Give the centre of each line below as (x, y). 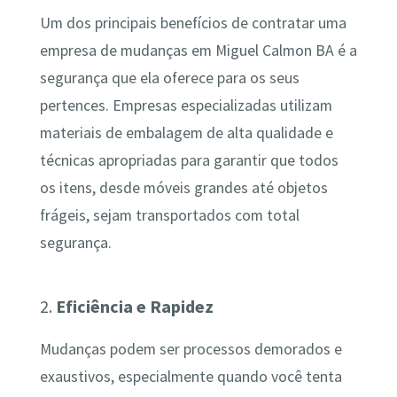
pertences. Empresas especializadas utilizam (186, 106)
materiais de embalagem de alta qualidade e (186, 133)
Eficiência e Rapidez (134, 306)
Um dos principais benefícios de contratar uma (193, 23)
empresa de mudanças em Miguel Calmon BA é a (198, 51)
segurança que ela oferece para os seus (169, 78)
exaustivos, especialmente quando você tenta (191, 377)
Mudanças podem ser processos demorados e (191, 350)
